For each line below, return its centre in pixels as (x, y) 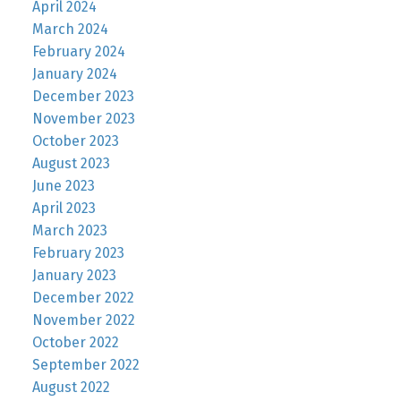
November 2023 (83, 118)
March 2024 (70, 29)
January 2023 (74, 275)
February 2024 (78, 51)
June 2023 (63, 185)
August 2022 (71, 387)
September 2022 (85, 364)
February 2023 (78, 252)
